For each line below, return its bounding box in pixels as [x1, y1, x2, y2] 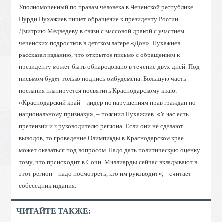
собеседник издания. [19, 182, 77, 189]
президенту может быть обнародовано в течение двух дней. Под [19, 63, 200, 70]
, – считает [162, 170, 192, 177]
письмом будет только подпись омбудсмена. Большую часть [19, 75, 187, 82]
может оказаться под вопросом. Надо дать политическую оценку [19, 146, 201, 154]
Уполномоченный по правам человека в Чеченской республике [19, 3, 194, 11]
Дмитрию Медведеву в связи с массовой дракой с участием [19, 27, 185, 35]
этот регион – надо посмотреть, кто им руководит [19, 170, 159, 177]
